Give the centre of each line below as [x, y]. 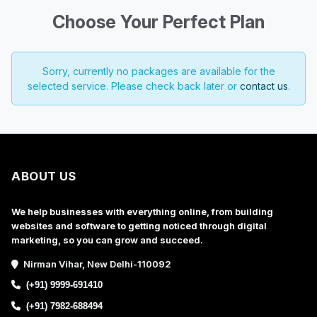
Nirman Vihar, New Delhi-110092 [97, 264]
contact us [264, 86]
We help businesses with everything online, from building [143, 212]
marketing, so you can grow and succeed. [108, 240]
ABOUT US [44, 176]
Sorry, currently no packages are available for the [158, 71]
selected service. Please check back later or [133, 86]
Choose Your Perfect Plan [158, 22]
